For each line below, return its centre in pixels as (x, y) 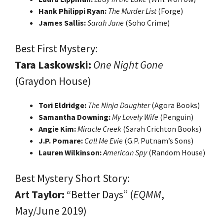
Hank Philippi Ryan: (73, 11)
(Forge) (170, 11)
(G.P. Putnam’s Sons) (158, 140)
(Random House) (176, 152)
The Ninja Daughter (119, 105)
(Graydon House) (53, 81)
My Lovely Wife (135, 117)
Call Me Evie (104, 140)
